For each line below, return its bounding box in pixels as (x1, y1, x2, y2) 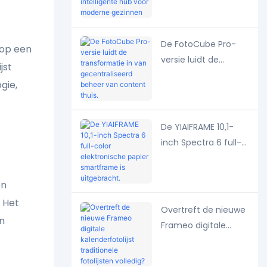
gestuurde (160, 1, 204, 14)
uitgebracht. (160, 182, 212, 195)
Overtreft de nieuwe (160, 203, 246, 216)
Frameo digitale (160, 219, 226, 231)
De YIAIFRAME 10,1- (160, 120, 234, 133)
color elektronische (160, 151, 240, 164)
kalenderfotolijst (160, 234, 228, 247)
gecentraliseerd (160, 84, 226, 97)
